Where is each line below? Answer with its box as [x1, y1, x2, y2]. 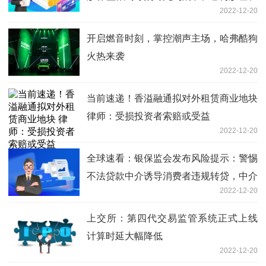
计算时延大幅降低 [87, 231, 163, 242]
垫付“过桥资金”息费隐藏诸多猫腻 [87, 189, 226, 199]
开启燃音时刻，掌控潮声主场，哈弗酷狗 [87, 33, 258, 44]
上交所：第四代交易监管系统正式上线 [87, 213, 258, 224]
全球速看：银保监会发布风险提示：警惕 [87, 153, 258, 164]
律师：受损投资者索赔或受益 [87, 111, 210, 122]
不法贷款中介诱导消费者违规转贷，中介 [87, 171, 258, 182]
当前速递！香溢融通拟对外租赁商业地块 [87, 93, 258, 104]
